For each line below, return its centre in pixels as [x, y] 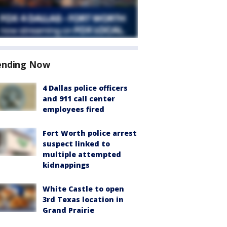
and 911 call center [79, 99]
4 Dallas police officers [85, 88]
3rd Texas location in [83, 199]
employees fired [73, 109]
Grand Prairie [68, 210]
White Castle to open [83, 189]
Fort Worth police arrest [90, 133]
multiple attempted [82, 154]
